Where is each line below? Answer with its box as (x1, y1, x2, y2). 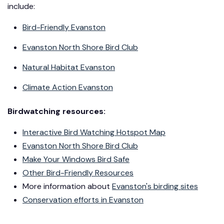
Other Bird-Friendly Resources (22, 167, 133, 178)
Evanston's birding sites (112, 180, 198, 191)
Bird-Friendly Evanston (22, 21, 105, 32)
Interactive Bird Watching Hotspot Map (22, 126, 165, 137)
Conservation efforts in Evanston (22, 194, 143, 205)
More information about (22, 180, 112, 191)
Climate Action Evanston (22, 81, 113, 92)
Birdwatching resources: (7, 105, 105, 116)
